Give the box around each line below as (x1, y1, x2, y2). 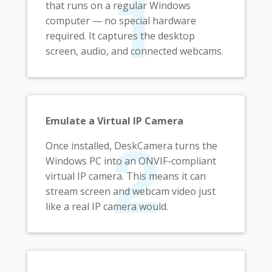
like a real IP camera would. (45, 200, 168, 214)
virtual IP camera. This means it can (45, 169, 206, 183)
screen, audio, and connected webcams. (45, 44, 223, 58)
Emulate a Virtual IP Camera (45, 114, 183, 128)
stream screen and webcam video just (45, 185, 216, 199)
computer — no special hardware (45, 14, 196, 28)
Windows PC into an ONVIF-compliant (45, 154, 216, 168)
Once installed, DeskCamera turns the (45, 139, 217, 153)
